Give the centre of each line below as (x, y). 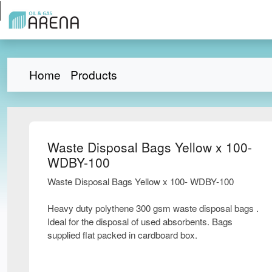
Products (94, 74)
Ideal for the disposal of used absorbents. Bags (140, 221)
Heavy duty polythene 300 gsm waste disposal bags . (153, 208)
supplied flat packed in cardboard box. (122, 234)
